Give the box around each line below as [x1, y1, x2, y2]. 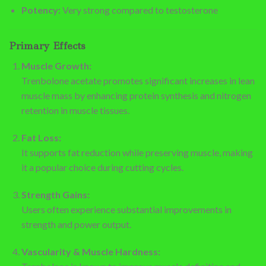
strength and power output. [21, 218, 131, 230]
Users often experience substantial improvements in [21, 203, 232, 215]
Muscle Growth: [21, 60, 91, 72]
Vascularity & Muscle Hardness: [21, 245, 160, 257]
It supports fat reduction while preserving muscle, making [21, 147, 253, 159]
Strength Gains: [21, 188, 90, 200]
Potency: [21, 4, 61, 15]
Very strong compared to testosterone [60, 4, 218, 15]
